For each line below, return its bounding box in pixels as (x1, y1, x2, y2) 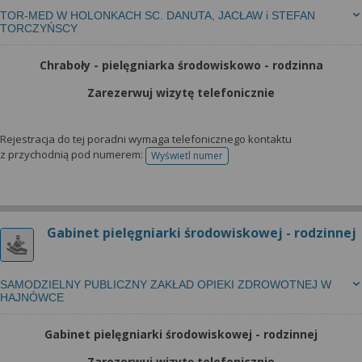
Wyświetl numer (151, 149, 223, 162)
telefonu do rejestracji (186, 154, 287, 168)
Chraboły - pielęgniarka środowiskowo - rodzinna (39, 57, 323, 73)
